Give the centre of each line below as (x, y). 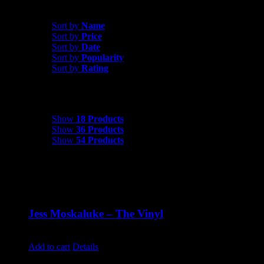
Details (85, 247)
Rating (95, 68)
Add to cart (49, 247)
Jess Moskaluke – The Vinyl (96, 213)
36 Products (100, 129)
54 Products (100, 140)
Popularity (103, 57)
